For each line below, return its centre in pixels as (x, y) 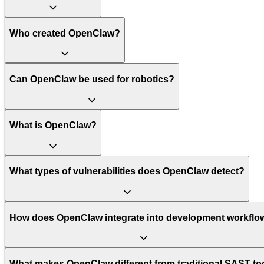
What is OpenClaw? (53, 126)
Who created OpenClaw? (65, 33)
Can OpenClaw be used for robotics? (92, 79)
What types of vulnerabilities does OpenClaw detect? (127, 171)
